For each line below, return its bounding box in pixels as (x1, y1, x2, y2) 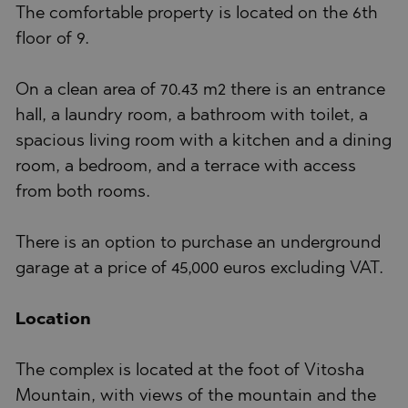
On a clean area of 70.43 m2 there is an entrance (15, 81, 385, 99)
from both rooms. (15, 183, 150, 201)
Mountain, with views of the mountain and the (15, 387, 376, 405)
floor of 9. (15, 30, 89, 48)
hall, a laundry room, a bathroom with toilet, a (15, 107, 368, 125)
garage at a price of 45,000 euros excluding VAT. (15, 260, 383, 278)
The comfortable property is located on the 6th (15, 5, 378, 23)
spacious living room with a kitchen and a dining (15, 132, 392, 150)
